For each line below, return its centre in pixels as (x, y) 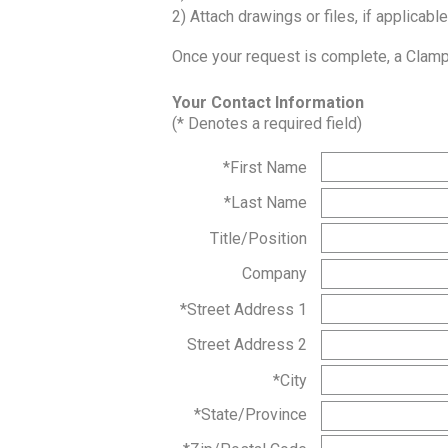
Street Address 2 (247, 344)
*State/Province (250, 414)
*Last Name (265, 202)
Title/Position (258, 238)
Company (274, 273)
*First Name (265, 167)
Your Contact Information (268, 102)
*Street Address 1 (243, 309)
